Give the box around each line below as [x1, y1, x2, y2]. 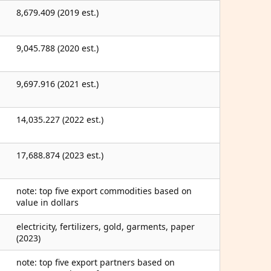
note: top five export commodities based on [16, 185, 192, 197]
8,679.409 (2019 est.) [16, 7, 99, 18]
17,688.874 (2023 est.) [16, 149, 103, 161]
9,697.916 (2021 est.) [16, 78, 99, 90]
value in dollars [16, 197, 79, 208]
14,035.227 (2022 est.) [16, 114, 103, 125]
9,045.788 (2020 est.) [16, 42, 99, 54]
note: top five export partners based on [16, 256, 175, 268]
